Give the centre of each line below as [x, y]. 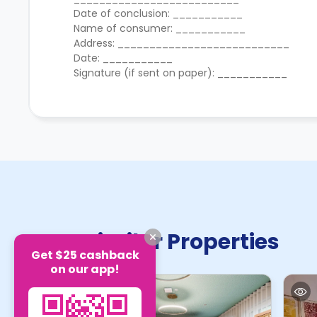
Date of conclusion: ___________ [160, 13]
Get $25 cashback [85, 255]
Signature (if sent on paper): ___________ [180, 73]
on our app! [85, 269]
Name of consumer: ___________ [161, 28]
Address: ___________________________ [183, 43]
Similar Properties [182, 242]
